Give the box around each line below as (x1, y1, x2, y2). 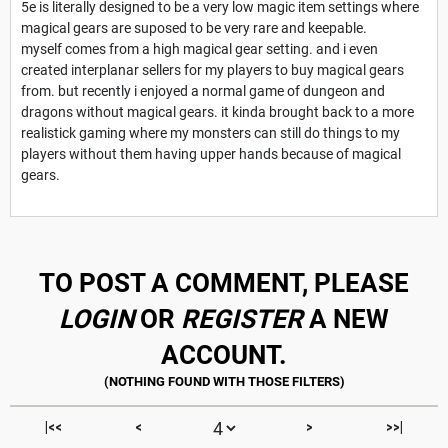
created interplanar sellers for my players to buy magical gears (21, 62, 404, 79)
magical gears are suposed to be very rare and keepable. (21, 20, 367, 37)
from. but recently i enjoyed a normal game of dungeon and (21, 83, 385, 100)
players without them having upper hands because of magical (21, 146, 401, 163)
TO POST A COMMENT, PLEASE (39, 268, 409, 299)
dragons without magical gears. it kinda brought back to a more (21, 104, 414, 121)
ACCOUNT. (161, 340, 287, 371)
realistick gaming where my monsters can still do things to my (21, 125, 400, 142)
